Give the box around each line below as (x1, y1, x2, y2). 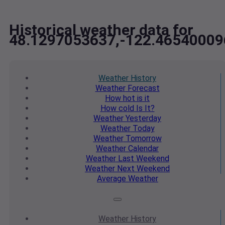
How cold (100, 103, 134, 114)
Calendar (126, 144, 159, 154)
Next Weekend (115, 164, 170, 174)
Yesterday (124, 114, 161, 124)
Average (97, 174, 126, 184)
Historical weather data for (9, 21, 193, 39)
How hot (105, 93, 135, 103)
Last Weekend (116, 154, 169, 164)
